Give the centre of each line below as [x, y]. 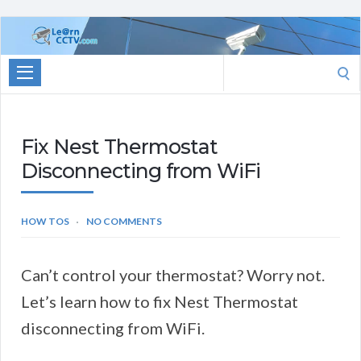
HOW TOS [45, 222]
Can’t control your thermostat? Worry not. [173, 275]
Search [247, 67]
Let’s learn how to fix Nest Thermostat [160, 302]
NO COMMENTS [124, 222]
